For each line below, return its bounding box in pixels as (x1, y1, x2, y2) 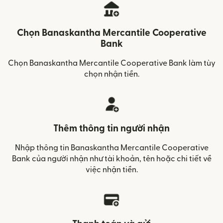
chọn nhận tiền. (84, 70, 139, 78)
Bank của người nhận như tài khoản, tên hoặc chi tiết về (11, 155, 212, 163)
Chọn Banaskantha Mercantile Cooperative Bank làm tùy (7, 59, 216, 67)
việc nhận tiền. (85, 166, 138, 174)
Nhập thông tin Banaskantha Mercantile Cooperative (14, 144, 209, 152)
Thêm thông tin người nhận (53, 124, 170, 133)
